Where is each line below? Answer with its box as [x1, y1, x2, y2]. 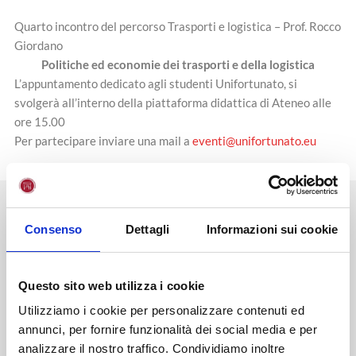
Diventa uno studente [116, 260, 240, 277]
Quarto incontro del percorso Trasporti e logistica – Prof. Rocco [14, 18, 341, 33]
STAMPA [138, 207, 180, 220]
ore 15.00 [14, 114, 65, 129]
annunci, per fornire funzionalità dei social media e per [18, 323, 317, 336]
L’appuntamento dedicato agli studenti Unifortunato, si [14, 75, 297, 91]
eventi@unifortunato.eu [192, 133, 316, 148]
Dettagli [126, 222, 169, 236]
